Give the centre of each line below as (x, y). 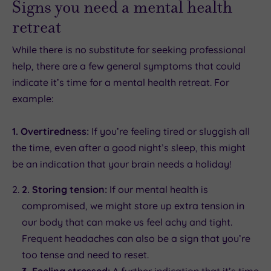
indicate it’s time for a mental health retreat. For (121, 82)
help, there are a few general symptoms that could (126, 66)
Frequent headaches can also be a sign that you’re (136, 238)
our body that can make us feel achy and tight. (127, 222)
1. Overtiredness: (51, 131)
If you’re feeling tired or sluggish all (169, 131)
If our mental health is (158, 189)
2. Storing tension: (64, 189)
